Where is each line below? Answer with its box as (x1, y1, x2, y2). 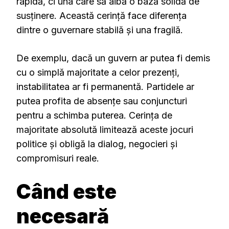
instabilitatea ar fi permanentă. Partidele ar (16, 81, 194, 92)
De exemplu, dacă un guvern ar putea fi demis (16, 52, 210, 63)
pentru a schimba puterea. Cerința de (16, 109, 172, 121)
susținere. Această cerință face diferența (16, 10, 187, 21)
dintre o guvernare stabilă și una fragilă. (16, 24, 183, 35)
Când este (16, 179, 117, 203)
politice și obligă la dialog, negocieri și (16, 138, 177, 149)
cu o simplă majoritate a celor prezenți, (16, 66, 179, 78)
